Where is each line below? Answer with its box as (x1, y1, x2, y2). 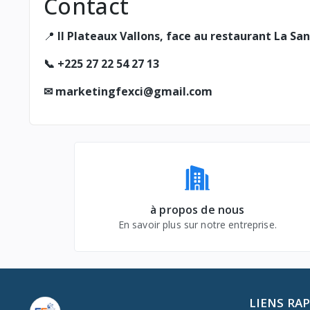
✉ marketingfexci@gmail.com (44, 83, 212, 99)
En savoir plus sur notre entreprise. (118, 217, 277, 231)
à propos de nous (150, 201, 245, 217)
